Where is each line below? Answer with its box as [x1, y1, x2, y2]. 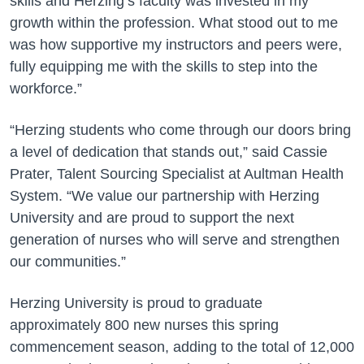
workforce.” [10, 80, 82, 97]
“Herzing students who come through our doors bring [10, 122, 351, 138]
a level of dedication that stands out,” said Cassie [10, 144, 327, 160]
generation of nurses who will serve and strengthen [10, 232, 340, 248]
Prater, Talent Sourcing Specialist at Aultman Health [10, 166, 344, 182]
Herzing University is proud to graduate [10, 295, 262, 311]
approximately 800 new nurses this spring [10, 317, 279, 333]
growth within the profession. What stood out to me [10, 15, 338, 31]
